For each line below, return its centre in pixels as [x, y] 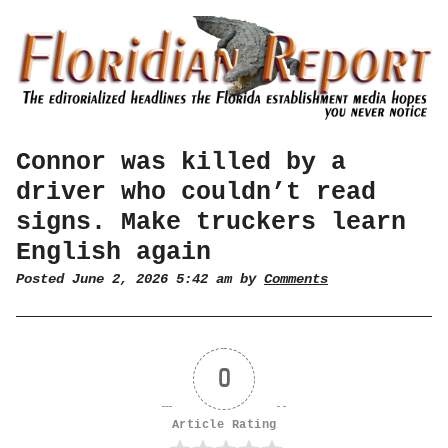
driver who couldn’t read [196, 192]
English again [113, 252]
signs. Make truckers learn [211, 222]
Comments [296, 279]
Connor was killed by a [181, 162]
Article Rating [224, 425]
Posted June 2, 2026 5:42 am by [140, 279]
